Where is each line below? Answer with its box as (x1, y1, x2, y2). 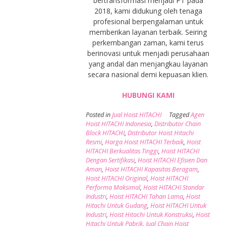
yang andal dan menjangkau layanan (88, 59, 208, 69)
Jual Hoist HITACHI (111, 110, 161, 120)
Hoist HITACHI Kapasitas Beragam (104, 165, 198, 174)
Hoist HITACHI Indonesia (85, 120, 151, 129)
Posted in (85, 110, 112, 120)
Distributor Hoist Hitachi (127, 129, 194, 138)
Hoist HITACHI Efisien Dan (137, 156, 207, 165)
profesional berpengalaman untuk (93, 17, 203, 27)
